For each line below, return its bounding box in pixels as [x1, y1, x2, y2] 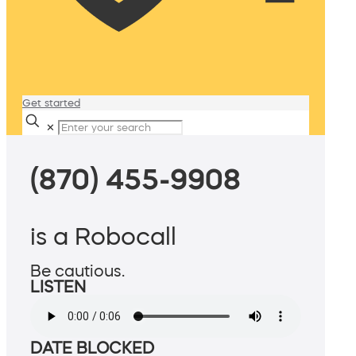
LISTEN [30, 279, 86, 296]
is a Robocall [30, 224, 176, 249]
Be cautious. [30, 263, 125, 280]
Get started [22, 98, 80, 108]
